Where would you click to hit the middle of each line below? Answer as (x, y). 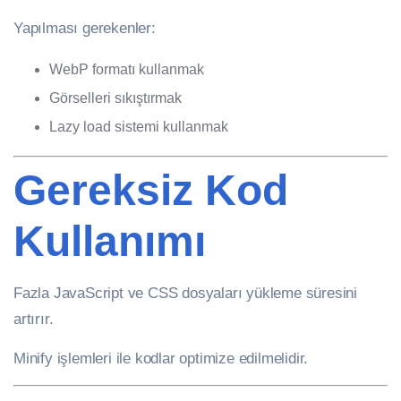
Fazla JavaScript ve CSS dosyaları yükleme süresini (185, 293)
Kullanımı (110, 242)
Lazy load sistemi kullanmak (139, 127)
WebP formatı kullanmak (127, 70)
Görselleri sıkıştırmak (115, 98)
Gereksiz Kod (151, 191)
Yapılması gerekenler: (85, 28)
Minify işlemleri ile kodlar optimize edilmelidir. (161, 358)
